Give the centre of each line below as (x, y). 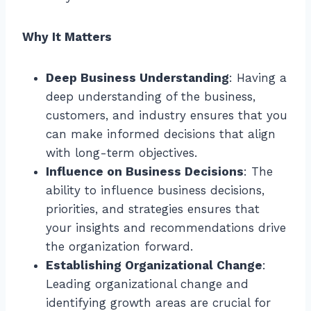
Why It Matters (67, 36)
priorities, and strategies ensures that (153, 209)
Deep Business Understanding (137, 77)
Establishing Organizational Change (154, 265)
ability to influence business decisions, (155, 190)
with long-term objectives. (121, 152)
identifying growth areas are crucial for (158, 302)
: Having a (258, 77)
